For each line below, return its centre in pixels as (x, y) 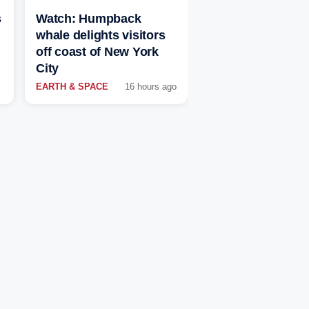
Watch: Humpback (89, 19)
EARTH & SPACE (72, 87)
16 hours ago (151, 87)
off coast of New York (97, 52)
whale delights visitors (101, 36)
